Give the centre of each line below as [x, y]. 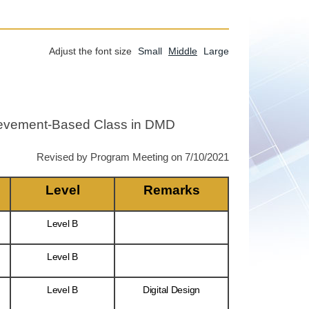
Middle [183, 51]
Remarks [171, 190]
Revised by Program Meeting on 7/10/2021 [133, 157]
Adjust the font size [92, 51]
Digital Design [171, 289]
